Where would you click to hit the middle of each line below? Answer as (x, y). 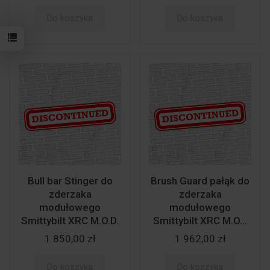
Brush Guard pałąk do (200, 181)
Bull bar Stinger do (70, 181)
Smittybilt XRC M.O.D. (70, 221)
